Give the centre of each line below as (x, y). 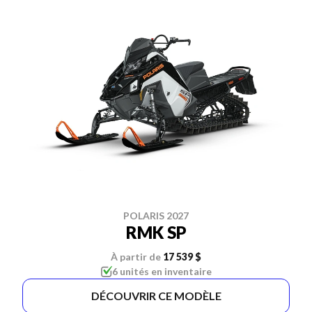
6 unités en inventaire (162, 271)
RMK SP (156, 232)
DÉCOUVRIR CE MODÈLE (156, 296)
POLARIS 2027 (156, 216)
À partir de (136, 257)
